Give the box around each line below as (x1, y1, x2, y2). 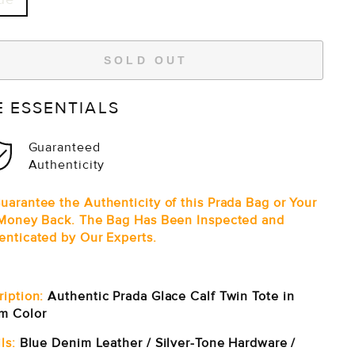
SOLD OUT (103, 53, 189, 67)
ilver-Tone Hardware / (162, 335, 296, 351)
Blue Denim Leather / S (15, 335, 163, 351)
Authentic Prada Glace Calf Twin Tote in (44, 288, 295, 304)
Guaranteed (28, 139, 101, 155)
